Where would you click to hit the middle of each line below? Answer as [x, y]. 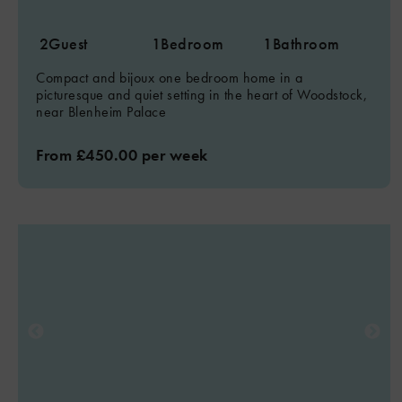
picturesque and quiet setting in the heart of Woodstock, [201, 95]
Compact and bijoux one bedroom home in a [169, 78]
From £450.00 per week [122, 155]
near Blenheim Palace [101, 112]
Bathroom [306, 44]
